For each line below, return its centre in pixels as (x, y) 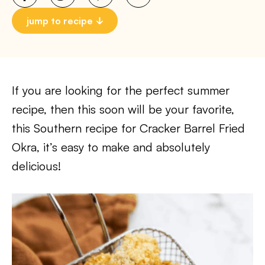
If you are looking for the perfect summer (121, 90)
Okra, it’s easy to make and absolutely (111, 147)
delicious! (36, 166)
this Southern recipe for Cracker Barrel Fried (128, 128)
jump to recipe (60, 21)
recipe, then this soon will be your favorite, (123, 109)
